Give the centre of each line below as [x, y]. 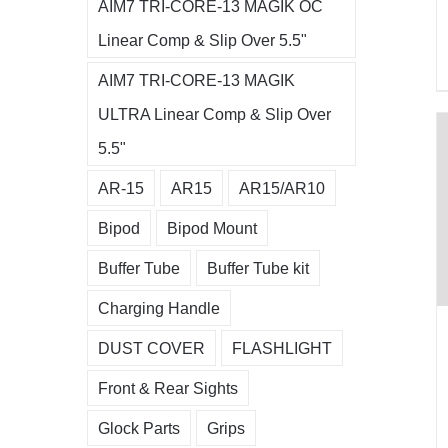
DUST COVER [151, 347]
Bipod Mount [212, 227]
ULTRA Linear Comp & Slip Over [214, 113]
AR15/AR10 [282, 187]
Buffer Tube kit [258, 267]
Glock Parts [139, 427]
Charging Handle [159, 307]
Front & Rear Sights [168, 387]
